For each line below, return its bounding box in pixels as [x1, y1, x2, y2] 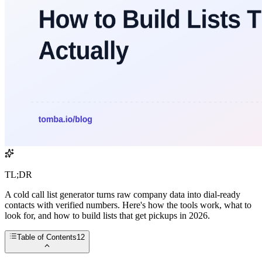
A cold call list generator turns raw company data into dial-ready [5, 189, 240, 200]
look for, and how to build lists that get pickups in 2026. [5, 211, 210, 221]
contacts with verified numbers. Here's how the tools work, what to [5, 200, 251, 211]
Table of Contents [17, 233, 77, 242]
